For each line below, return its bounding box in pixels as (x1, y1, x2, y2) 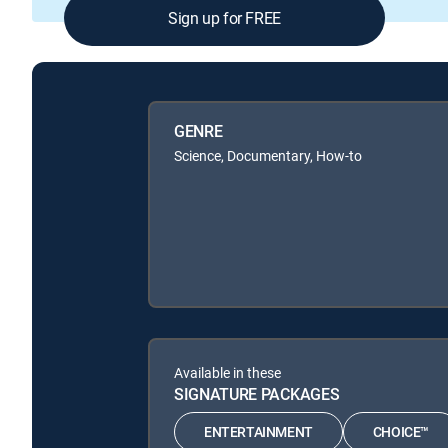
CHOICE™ (372, 422, 430, 442)
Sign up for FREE (168, 7, 281, 30)
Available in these (174, 362, 281, 382)
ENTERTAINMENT (204, 422, 313, 442)
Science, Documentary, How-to (174, 145, 362, 165)
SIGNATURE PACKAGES (174, 382, 340, 405)
